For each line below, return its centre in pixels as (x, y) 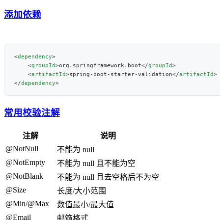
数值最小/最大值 (85, 204)
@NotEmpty (25, 162)
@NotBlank (24, 176)
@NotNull (22, 148)
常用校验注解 (32, 113)
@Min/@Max (27, 203)
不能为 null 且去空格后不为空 (108, 177)
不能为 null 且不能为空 (96, 163)
